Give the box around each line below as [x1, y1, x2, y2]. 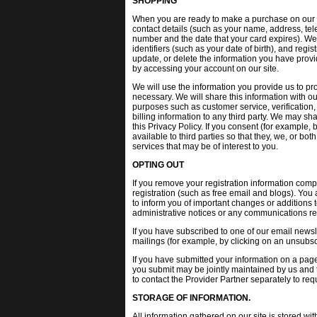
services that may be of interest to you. [132, 142, 278, 151]
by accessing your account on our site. [132, 64, 279, 74]
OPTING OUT [132, 160, 184, 170]
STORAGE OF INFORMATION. [132, 293, 250, 303]
